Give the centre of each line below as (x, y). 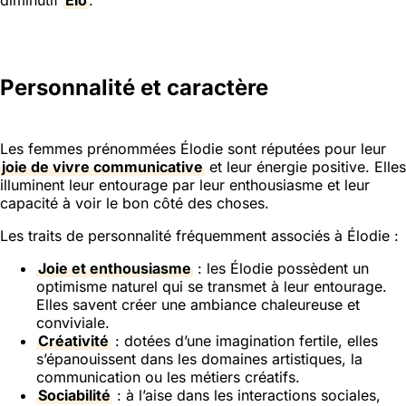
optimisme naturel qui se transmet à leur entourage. (212, 286)
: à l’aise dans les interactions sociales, (246, 395)
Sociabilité (74, 395)
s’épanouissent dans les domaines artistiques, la (199, 358)
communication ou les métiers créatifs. (168, 377)
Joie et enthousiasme (115, 268)
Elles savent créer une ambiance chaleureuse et (198, 304)
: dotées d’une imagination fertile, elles (244, 340)
